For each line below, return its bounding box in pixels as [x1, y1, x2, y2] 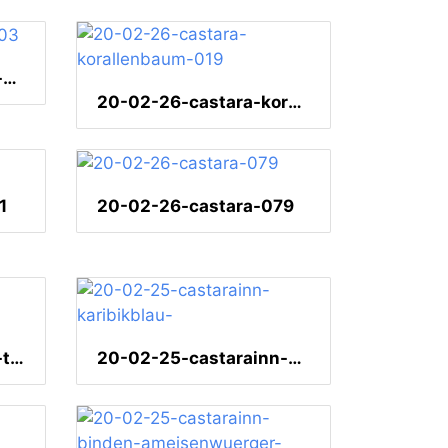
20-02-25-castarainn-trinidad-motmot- [10, 347, 24, 368]
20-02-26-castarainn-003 [3, 67, 17, 88]
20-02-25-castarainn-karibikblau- [288, 347, 302, 368]
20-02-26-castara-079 [97, 195, 294, 216]
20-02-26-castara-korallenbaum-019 [288, 91, 302, 112]
